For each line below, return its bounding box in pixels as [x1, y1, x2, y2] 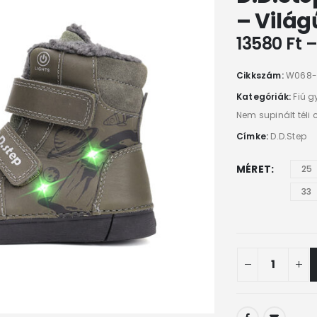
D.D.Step [270, 130, 307, 143]
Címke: [236, 130, 271, 143]
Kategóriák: [236, 91, 294, 103]
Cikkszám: [236, 69, 286, 82]
